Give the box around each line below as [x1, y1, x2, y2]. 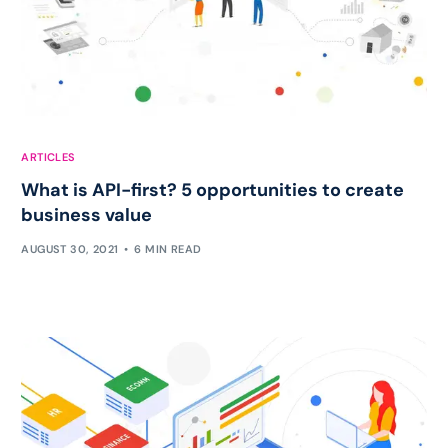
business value [21, 202, 153, 227]
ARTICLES [21, 149, 76, 164]
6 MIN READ [134, 242, 202, 257]
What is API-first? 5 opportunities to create [21, 177, 405, 202]
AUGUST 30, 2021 [21, 242, 119, 257]
